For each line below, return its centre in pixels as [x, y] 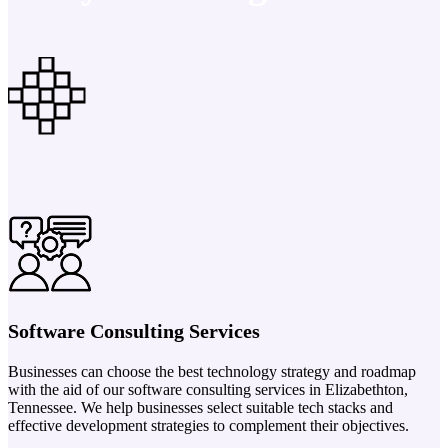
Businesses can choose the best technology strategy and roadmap [212, 371]
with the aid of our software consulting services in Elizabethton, [208, 389]
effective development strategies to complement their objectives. [208, 425]
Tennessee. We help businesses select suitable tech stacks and [200, 407]
